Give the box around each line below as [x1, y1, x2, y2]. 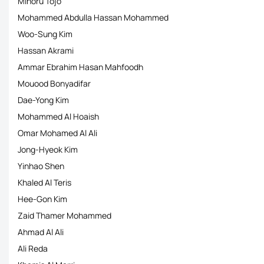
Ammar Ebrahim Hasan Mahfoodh [18, 61, 143, 72]
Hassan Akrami [18, 45, 74, 56]
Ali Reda [18, 243, 48, 254]
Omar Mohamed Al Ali [18, 127, 97, 138]
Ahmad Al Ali [18, 226, 64, 237]
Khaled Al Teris [18, 177, 71, 188]
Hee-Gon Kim [18, 193, 67, 204]
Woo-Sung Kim [18, 28, 72, 39]
